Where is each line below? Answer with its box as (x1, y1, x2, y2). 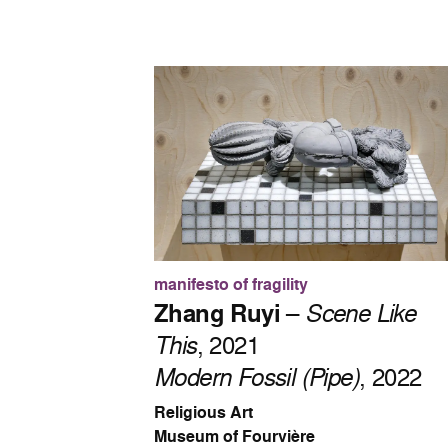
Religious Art (154, 401, 254, 425)
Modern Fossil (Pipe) (154, 360, 360, 394)
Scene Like (305, 296, 416, 330)
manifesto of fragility (154, 273, 309, 297)
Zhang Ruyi (154, 296, 281, 331)
